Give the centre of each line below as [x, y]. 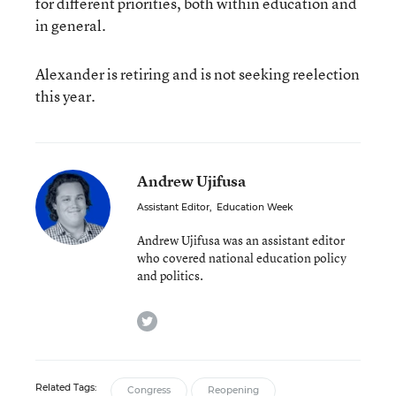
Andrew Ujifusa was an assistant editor [241, 240]
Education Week [255, 207]
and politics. [170, 275]
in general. [71, 25]
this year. [65, 96]
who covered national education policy [242, 258]
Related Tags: [66, 388]
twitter [176, 317]
